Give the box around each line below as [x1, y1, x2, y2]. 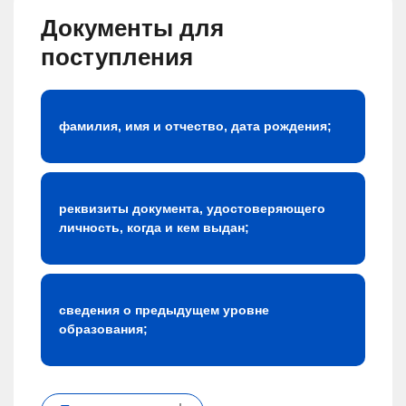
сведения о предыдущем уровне [59, 303, 269, 318]
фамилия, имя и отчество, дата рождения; [59, 119, 332, 134]
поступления [41, 43, 193, 72]
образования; [59, 322, 148, 337]
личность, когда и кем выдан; [59, 220, 249, 236]
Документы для [41, 14, 224, 43]
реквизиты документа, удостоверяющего [59, 201, 325, 217]
